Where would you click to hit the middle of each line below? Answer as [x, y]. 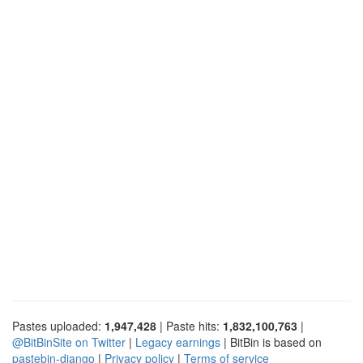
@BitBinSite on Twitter [69, 342]
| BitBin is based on [271, 342]
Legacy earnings [178, 342]
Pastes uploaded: [58, 325]
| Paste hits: [190, 325]
